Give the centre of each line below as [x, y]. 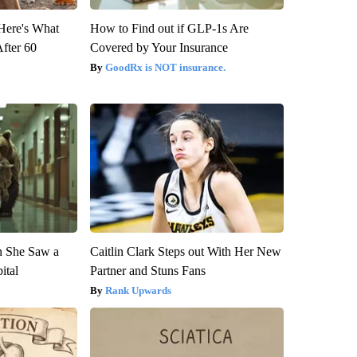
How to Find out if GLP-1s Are [169, 29]
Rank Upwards [138, 291]
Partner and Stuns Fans [147, 271]
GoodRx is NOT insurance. [165, 68]
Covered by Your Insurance [159, 48]
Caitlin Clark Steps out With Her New [185, 252]
